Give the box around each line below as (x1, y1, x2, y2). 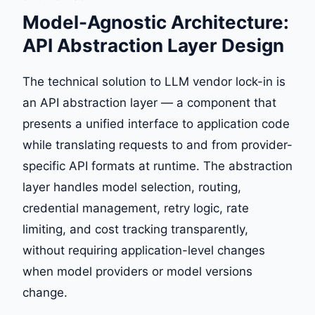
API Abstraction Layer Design (22, 34, 284, 56)
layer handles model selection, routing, (22, 179, 241, 194)
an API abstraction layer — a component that (22, 95, 276, 110)
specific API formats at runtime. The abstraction (22, 158, 292, 173)
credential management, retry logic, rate (22, 200, 249, 215)
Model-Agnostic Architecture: (22, 11, 289, 33)
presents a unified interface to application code (22, 116, 290, 131)
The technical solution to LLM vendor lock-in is (22, 74, 285, 89)
